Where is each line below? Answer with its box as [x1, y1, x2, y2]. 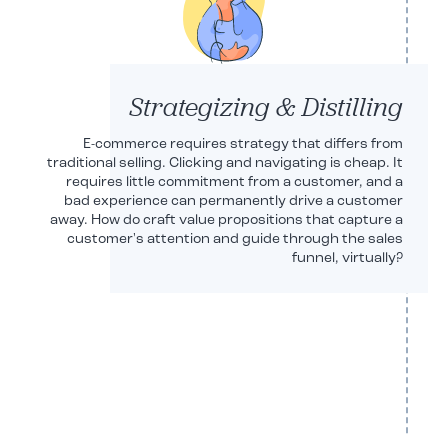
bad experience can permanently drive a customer [64, 193, 403, 209]
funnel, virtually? [292, 250, 403, 266]
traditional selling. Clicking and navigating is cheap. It [47, 155, 403, 171]
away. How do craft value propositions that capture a [50, 212, 403, 228]
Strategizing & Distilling [129, 89, 403, 124]
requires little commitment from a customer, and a [66, 174, 403, 190]
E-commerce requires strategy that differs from [83, 136, 403, 152]
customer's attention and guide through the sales [67, 231, 403, 247]
